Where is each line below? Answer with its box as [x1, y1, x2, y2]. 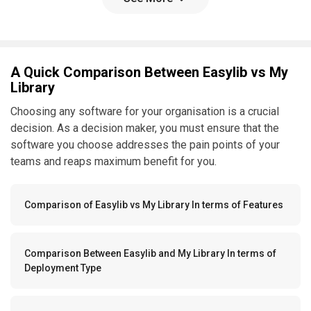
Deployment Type [24, 262, 101, 274]
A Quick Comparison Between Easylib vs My [10, 63, 288, 81]
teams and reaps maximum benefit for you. [10, 154, 217, 168]
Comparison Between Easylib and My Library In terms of [24, 247, 276, 259]
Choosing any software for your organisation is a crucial [10, 104, 279, 118]
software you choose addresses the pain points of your [10, 137, 280, 151]
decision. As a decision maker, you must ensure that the [10, 121, 279, 135]
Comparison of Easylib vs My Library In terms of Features [24, 199, 283, 210]
